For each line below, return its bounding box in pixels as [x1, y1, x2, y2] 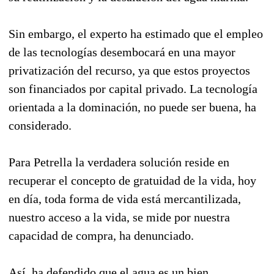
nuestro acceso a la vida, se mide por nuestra [9, 210, 230, 224]
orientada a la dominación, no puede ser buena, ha [9, 100, 256, 114]
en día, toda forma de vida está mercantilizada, [9, 191, 241, 206]
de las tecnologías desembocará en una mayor [9, 45, 235, 59]
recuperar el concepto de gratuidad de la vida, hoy [9, 173, 256, 187]
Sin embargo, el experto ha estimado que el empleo [9, 26, 263, 40]
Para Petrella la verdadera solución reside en [9, 155, 229, 169]
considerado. [9, 118, 72, 132]
